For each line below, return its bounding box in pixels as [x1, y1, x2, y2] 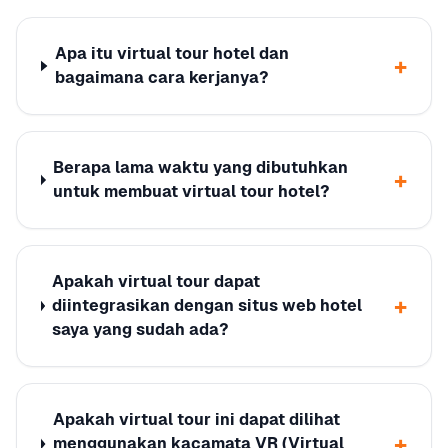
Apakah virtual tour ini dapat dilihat [52, 410, 340, 429]
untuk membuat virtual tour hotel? [53, 182, 331, 201]
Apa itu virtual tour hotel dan [54, 44, 289, 63]
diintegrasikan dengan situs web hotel [52, 296, 363, 315]
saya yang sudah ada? [52, 320, 230, 339]
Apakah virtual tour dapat [52, 272, 261, 291]
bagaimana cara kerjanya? [54, 68, 269, 87]
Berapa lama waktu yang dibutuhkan [53, 158, 349, 177]
